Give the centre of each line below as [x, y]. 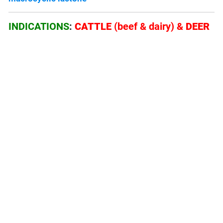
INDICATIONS [39, 27]
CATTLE [95, 27]
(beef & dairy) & [150, 27]
